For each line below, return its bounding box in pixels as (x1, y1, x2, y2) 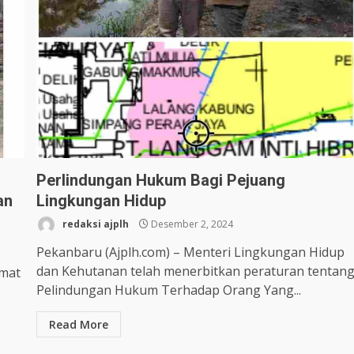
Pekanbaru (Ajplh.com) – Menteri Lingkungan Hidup (36, 243, 345, 262)
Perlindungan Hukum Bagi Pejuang (36, 171, 286, 190)
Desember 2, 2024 (149, 217, 234, 232)
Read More (49, 317, 109, 333)
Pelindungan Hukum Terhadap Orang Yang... (36, 281, 302, 299)
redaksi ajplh (60, 217, 130, 232)
